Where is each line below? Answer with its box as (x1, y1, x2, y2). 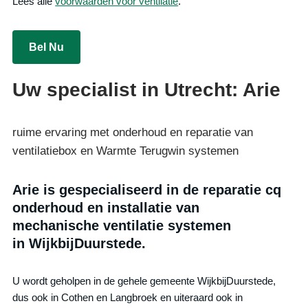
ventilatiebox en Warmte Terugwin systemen (12, 144, 239, 157)
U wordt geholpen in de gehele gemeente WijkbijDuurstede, (12, 274, 276, 287)
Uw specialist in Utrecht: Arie (12, 78, 281, 100)
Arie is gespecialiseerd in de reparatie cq (12, 181, 282, 197)
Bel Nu (29, 41, 65, 53)
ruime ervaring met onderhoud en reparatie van (12, 125, 254, 139)
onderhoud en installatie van (12, 199, 200, 215)
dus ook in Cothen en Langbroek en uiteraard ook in (12, 291, 243, 303)
